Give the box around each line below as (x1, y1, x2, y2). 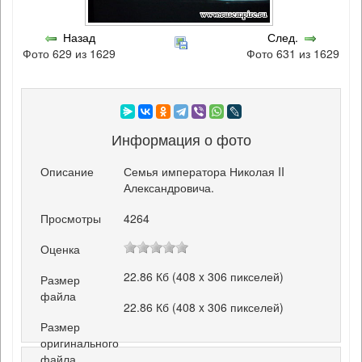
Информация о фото (111, 128, 251, 149)
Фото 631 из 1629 (246, 44, 340, 61)
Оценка (40, 241, 81, 258)
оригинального (40, 335, 120, 351)
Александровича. (124, 179, 215, 196)
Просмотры (40, 209, 102, 226)
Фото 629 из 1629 (22, 44, 116, 61)
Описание (40, 162, 95, 179)
